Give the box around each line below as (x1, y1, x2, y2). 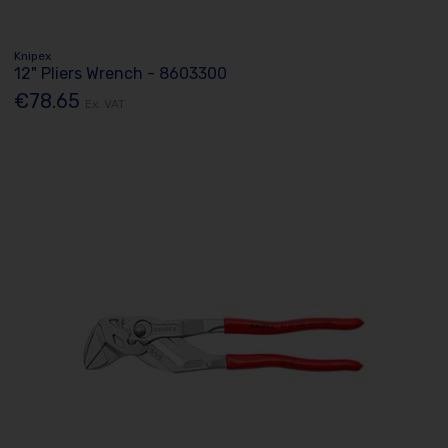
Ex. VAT (85, 97, 126, 112)
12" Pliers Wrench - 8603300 (14, 63, 228, 83)
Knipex (14, 48, 52, 63)
